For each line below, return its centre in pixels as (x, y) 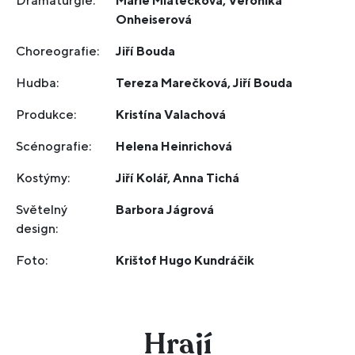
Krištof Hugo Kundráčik (185, 260)
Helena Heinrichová (174, 146)
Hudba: (38, 83)
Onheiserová (154, 19)
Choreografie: (58, 51)
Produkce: (46, 115)
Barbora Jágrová (165, 210)
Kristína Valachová (171, 115)
